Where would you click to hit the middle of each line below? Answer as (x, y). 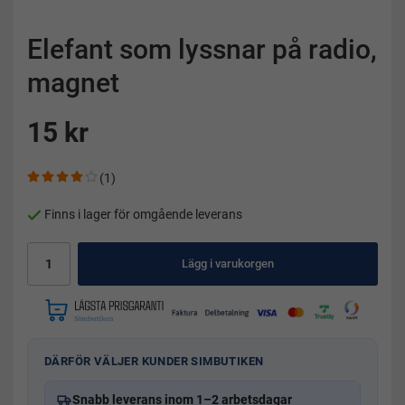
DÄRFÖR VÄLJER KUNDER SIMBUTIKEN (154, 362)
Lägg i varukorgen (228, 264)
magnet (73, 83)
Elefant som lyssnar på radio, (202, 49)
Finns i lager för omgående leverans (143, 215)
